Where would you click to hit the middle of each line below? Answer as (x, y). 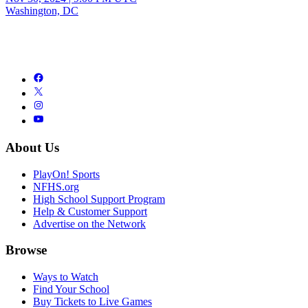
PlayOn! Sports (66, 174)
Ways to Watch (66, 277)
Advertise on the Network (89, 223)
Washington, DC (42, 11)
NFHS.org (56, 186)
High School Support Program (99, 199)
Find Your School (71, 289)
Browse (26, 250)
